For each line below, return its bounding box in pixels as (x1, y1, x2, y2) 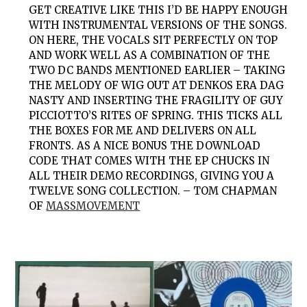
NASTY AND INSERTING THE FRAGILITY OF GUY (29, 94, 284, 108)
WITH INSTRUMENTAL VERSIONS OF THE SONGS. (29, 19, 288, 32)
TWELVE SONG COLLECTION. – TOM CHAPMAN (29, 184, 278, 198)
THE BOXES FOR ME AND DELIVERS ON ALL (29, 124, 257, 138)
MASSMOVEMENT (46, 199, 140, 213)
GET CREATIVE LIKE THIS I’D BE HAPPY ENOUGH (29, 3, 288, 17)
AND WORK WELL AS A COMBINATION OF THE (29, 49, 271, 62)
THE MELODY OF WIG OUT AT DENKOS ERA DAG (29, 79, 284, 93)
